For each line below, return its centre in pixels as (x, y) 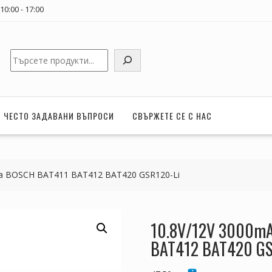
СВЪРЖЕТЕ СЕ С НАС (172, 115)
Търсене (28, 55)
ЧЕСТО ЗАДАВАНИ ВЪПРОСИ (59, 115)
